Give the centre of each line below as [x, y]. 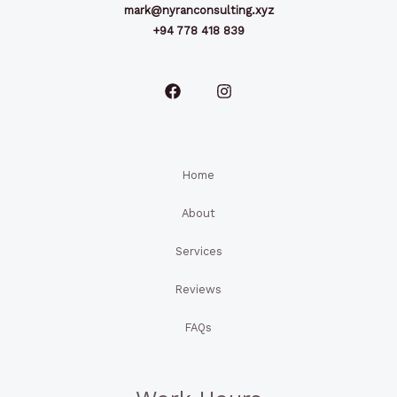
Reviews [198, 289]
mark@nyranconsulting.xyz [198, 10]
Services [198, 251]
